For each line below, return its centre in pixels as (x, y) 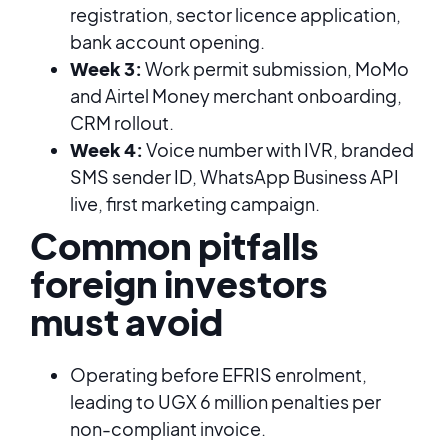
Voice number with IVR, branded (278, 149)
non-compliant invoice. (168, 428)
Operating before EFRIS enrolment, (218, 374)
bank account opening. (167, 41)
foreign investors (179, 283)
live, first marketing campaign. (195, 203)
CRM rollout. (122, 122)
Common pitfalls (174, 245)
